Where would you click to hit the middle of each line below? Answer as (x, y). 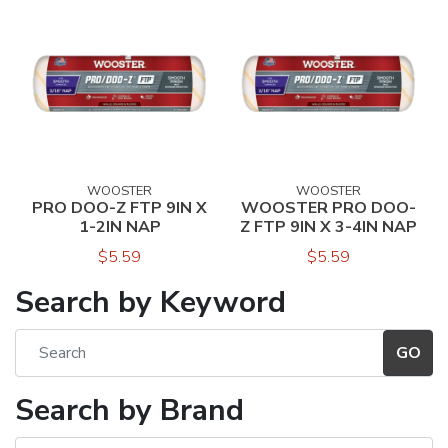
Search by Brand (129, 410)
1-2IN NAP (119, 226)
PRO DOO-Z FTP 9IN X (119, 207)
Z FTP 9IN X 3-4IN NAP (328, 226)
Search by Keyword (150, 302)
